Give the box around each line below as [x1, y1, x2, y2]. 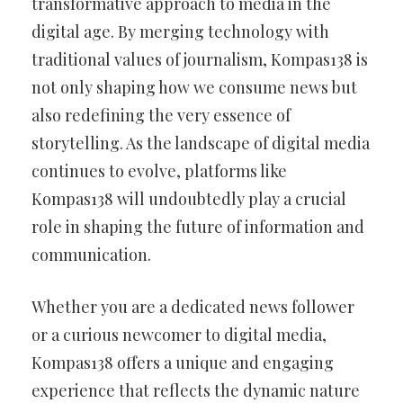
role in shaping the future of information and [31, 216, 364, 237]
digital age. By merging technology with [31, 21, 329, 42]
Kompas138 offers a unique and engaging [31, 352, 334, 373]
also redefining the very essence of [31, 104, 291, 126]
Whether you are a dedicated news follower [31, 296, 354, 318]
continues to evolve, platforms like [31, 160, 287, 182]
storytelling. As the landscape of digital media [31, 132, 370, 154]
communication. [31, 244, 151, 265]
